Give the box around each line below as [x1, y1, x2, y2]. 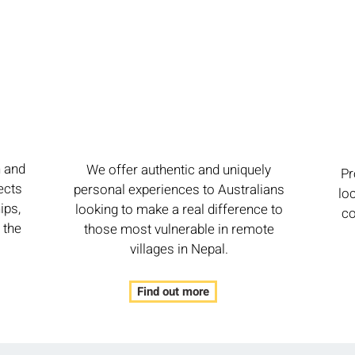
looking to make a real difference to [74, 200, 283, 219]
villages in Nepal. [129, 239, 228, 259]
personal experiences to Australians [73, 180, 284, 200]
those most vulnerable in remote [83, 219, 274, 239]
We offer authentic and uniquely [86, 160, 271, 180]
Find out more [137, 283, 209, 300]
